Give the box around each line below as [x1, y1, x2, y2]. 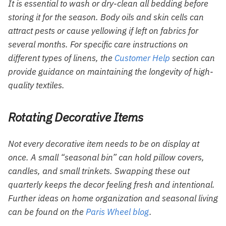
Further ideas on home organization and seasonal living [8, 192, 218, 204]
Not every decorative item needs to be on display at [8, 138, 199, 149]
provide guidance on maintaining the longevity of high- [8, 66, 213, 78]
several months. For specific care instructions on [8, 39, 188, 50]
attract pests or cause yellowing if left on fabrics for [8, 25, 198, 37]
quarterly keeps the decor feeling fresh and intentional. [8, 179, 215, 190]
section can [170, 52, 215, 64]
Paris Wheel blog [86, 206, 149, 217]
